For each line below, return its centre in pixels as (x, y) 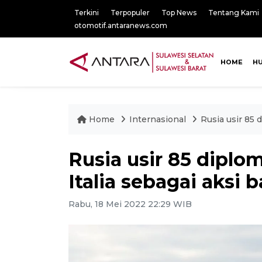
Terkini (87, 13)
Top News (179, 13)
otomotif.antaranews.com (121, 25)
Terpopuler (130, 13)
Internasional (159, 119)
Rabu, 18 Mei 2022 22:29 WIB (130, 204)
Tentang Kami (234, 13)
